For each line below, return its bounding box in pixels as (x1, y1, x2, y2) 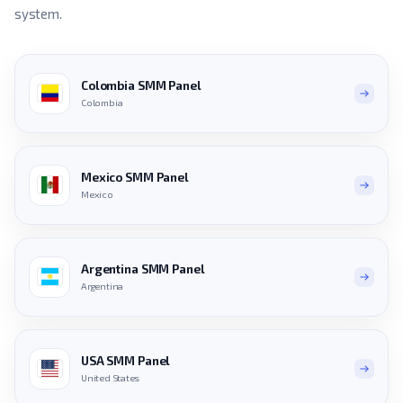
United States (81, 372, 140, 384)
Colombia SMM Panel (81, 78, 201, 94)
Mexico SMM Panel (81, 170, 189, 185)
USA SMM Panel (81, 354, 171, 369)
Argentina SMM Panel (81, 262, 205, 277)
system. (14, 4, 62, 22)
